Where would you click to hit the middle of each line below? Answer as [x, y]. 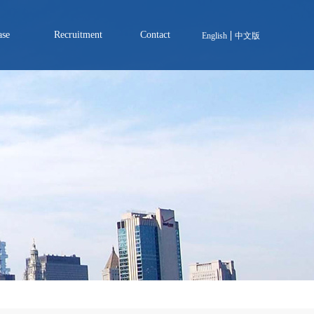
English [214, 36]
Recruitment [78, 35]
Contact [155, 35]
